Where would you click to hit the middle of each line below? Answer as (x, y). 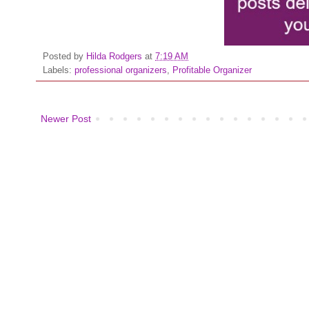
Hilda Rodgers (114, 57)
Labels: (59, 71)
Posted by (64, 57)
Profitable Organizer (212, 71)
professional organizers (121, 71)
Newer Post (66, 119)
